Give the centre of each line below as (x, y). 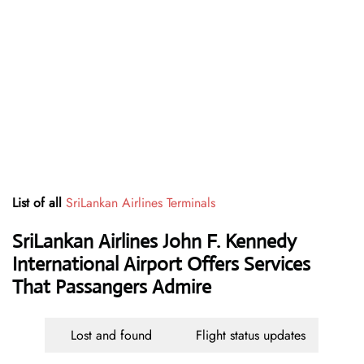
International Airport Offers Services (161, 264)
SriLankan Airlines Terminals (141, 203)
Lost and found (113, 336)
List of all (39, 203)
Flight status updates (250, 336)
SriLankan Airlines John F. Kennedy (154, 242)
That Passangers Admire (112, 287)
